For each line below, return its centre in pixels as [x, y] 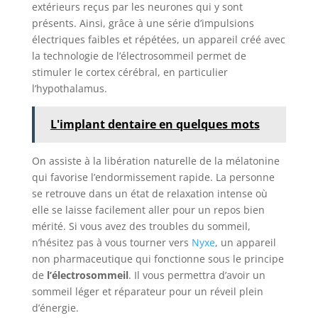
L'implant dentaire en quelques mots [155, 124]
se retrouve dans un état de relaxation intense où [149, 193]
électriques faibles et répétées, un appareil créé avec [158, 39]
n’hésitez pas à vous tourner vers [111, 242]
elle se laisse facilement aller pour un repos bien [148, 209]
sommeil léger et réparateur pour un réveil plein [147, 291]
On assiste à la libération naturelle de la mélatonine [155, 160]
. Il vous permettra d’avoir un [197, 275]
